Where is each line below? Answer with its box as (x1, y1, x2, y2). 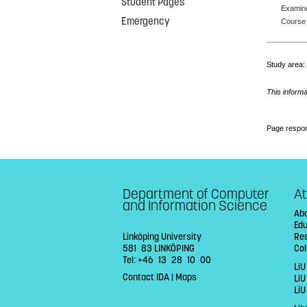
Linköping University (123, 231, 201, 243)
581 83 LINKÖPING (123, 243, 195, 255)
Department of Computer (123, 185, 269, 203)
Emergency (121, 15, 170, 27)
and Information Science (123, 197, 267, 214)
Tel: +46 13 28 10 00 (123, 254, 211, 267)
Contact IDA (123, 271, 169, 283)
